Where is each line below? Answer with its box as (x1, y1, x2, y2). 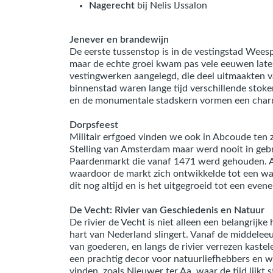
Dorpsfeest (69, 120, 118, 130)
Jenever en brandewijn (69, 35, 169, 44)
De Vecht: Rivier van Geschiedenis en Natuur (69, 205, 264, 215)
